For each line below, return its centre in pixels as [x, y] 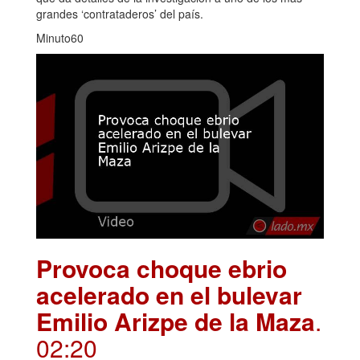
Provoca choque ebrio [162, 268]
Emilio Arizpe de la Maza [176, 321]
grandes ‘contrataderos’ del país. [120, 13]
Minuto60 [60, 37]
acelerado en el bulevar [169, 295]
